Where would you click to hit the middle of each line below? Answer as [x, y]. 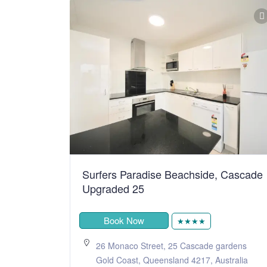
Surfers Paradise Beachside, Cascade [173, 174]
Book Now [124, 220]
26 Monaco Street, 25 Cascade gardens [171, 245]
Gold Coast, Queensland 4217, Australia [172, 260]
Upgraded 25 [113, 188]
